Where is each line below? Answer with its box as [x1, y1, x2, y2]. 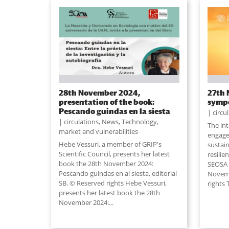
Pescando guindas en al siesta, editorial [58, 169, 177, 178]
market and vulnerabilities [58, 127, 138, 136]
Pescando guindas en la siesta [58, 106, 170, 116]
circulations [63, 117, 99, 127]
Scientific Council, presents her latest [58, 149, 170, 159]
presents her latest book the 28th [58, 188, 160, 198]
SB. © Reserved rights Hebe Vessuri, [58, 178, 167, 188]
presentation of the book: [58, 97, 154, 107]
